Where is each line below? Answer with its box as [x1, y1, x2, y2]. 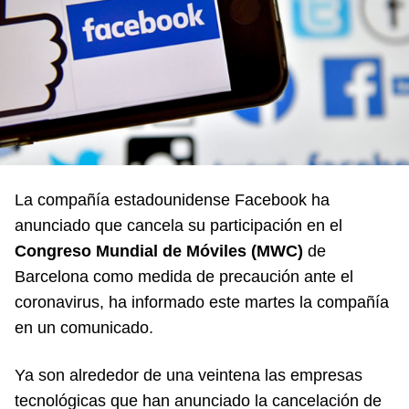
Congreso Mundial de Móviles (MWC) [15, 241, 303, 260]
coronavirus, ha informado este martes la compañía [15, 292, 389, 311]
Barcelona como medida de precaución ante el [15, 267, 353, 286]
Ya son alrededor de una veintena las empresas [15, 365, 362, 384]
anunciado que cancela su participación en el [15, 215, 342, 235]
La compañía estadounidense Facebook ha [15, 190, 330, 209]
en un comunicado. [15, 318, 153, 337]
